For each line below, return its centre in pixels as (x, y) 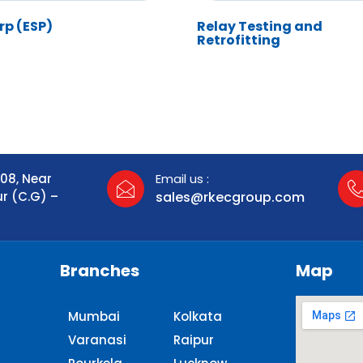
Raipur (193, 340)
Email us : (182, 178)
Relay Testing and (260, 26)
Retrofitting (239, 40)
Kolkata (197, 316)
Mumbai (94, 316)
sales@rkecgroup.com (230, 197)
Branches (99, 270)
